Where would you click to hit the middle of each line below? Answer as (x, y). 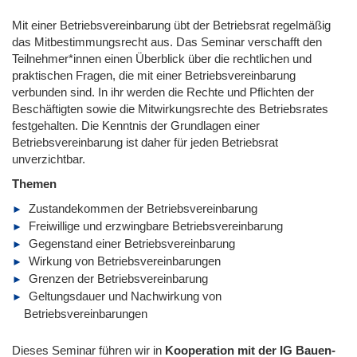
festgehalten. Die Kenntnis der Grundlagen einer (136, 125)
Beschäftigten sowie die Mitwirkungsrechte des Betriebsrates (170, 108)
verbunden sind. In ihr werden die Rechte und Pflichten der (163, 92)
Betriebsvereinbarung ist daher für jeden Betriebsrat (145, 142)
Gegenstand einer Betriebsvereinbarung (132, 243)
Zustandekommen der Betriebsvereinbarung (143, 208)
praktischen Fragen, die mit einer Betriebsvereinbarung (154, 75)
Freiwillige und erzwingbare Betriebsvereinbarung (156, 226)
